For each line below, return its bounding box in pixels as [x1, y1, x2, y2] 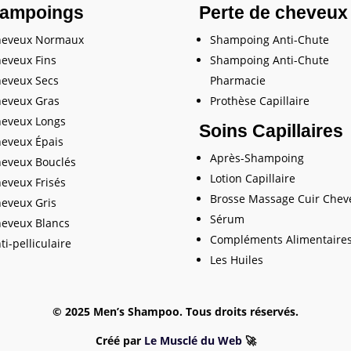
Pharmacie [209, 73, 266, 89]
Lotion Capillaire [209, 171, 295, 186]
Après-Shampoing [209, 150, 304, 166]
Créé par [95, 333, 144, 349]
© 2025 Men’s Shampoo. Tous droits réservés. [52, 304, 299, 320]
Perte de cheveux [198, 2, 348, 24]
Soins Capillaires [198, 121, 343, 142]
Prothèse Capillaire [209, 93, 309, 109]
